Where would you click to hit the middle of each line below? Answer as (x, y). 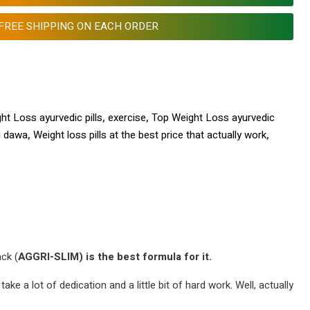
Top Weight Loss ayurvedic (213, 118)
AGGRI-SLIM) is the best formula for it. (115, 257)
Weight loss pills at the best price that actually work (149, 135)
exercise (127, 118)
